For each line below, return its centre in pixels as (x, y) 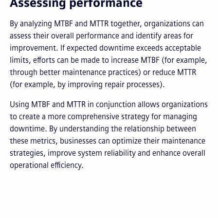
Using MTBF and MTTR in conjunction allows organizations (109, 104)
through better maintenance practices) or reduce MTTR (103, 72)
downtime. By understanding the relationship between (103, 129)
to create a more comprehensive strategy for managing (103, 117)
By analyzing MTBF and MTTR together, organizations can (107, 24)
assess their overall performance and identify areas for (101, 36)
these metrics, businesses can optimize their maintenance (108, 141)
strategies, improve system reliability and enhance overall (108, 153)
